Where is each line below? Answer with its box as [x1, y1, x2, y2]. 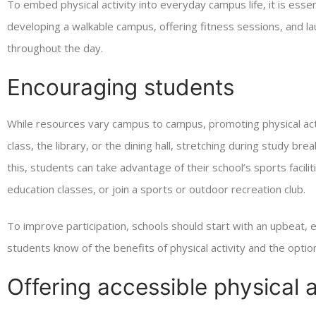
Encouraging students [7, 73, 234, 101]
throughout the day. [7, 40, 103, 55]
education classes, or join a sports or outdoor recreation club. [7, 181, 305, 196]
